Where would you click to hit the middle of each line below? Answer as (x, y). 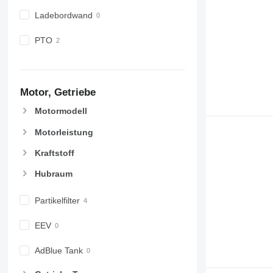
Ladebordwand (63, 15)
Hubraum (53, 173)
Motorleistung (64, 132)
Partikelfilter (57, 200)
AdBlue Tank (58, 251)
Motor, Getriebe (58, 92)
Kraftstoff (54, 153)
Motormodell (61, 111)
